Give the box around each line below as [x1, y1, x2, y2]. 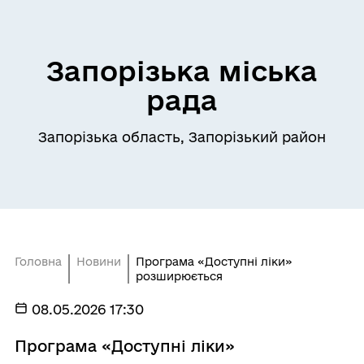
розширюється [135, 269, 223, 283]
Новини [76, 254, 121, 268]
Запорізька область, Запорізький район [38, 128, 326, 145]
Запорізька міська [46, 54, 318, 86]
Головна [14, 254, 62, 268]
